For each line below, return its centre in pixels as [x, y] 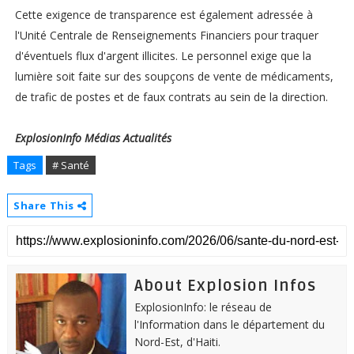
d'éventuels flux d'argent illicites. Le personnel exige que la [163, 56]
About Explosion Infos [225, 286]
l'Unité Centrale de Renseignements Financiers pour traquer [166, 36]
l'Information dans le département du [229, 325]
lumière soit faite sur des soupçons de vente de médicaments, [174, 77]
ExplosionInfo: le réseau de [203, 307]
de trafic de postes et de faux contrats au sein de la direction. [171, 97]
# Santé [70, 166]
